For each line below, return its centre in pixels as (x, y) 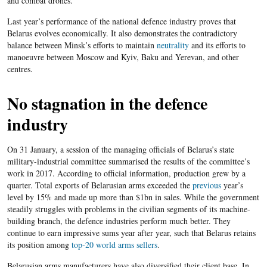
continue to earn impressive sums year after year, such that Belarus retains (131, 233)
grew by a (229, 173)
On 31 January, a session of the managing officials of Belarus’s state (120, 150)
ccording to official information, (118, 173)
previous (208, 185)
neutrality (173, 45)
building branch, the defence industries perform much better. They (119, 221)
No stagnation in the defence (107, 104)
